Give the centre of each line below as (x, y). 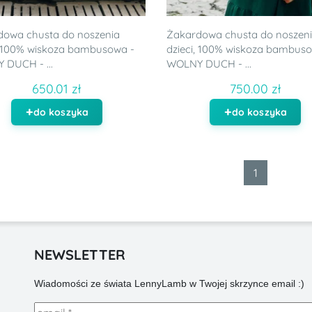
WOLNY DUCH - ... (209, 63)
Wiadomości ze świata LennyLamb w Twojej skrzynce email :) (169, 283)
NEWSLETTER (79, 254)
